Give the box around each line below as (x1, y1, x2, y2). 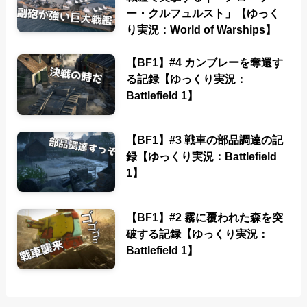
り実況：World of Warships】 (126, 23, 277, 36)
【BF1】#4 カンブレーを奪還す (126, 56, 284, 69)
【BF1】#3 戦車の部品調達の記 (126, 133, 284, 146)
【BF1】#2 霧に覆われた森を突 (126, 210, 284, 223)
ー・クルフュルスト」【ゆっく (126, 6, 280, 19)
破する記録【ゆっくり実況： (126, 227, 269, 240)
